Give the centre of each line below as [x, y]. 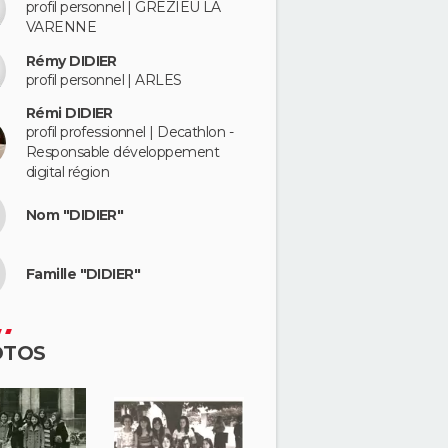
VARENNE [61, 27]
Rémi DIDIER [69, 112]
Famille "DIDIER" [83, 273]
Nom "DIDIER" [75, 215]
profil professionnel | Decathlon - [129, 131]
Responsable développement [123, 151]
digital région [68, 171]
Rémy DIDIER [71, 60]
